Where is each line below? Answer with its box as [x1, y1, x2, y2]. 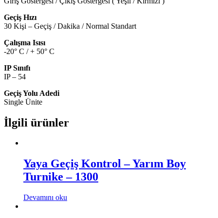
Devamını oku [23, 193, 67, 202]
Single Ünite [4, 97, 42, 106]
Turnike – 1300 [23, 170, 98, 183]
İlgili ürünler [4, 116, 69, 129]
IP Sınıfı [4, 63, 30, 72]
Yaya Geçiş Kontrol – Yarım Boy [23, 157, 186, 170]
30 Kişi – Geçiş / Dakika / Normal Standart [4, 21, 136, 30]
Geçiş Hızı [4, 13, 36, 21]
